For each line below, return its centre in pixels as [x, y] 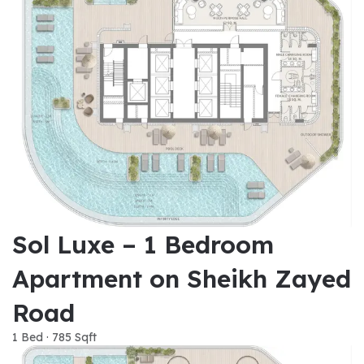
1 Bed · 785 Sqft [54, 338]
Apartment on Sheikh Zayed [182, 279]
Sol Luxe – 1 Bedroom [143, 245]
